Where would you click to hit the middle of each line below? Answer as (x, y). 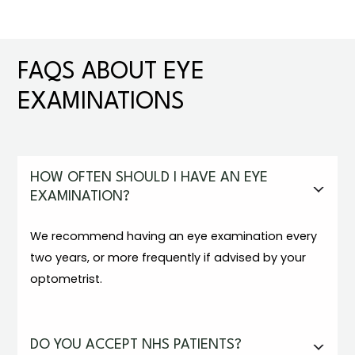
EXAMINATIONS (101, 103)
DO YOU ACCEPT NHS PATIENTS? (136, 345)
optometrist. (67, 279)
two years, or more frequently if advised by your (168, 258)
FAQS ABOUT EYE (111, 73)
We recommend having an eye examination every (174, 236)
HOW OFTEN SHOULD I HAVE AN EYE (149, 178)
